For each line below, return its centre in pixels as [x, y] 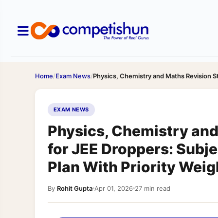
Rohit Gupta [75, 188]
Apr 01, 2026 [114, 188]
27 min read [153, 188]
